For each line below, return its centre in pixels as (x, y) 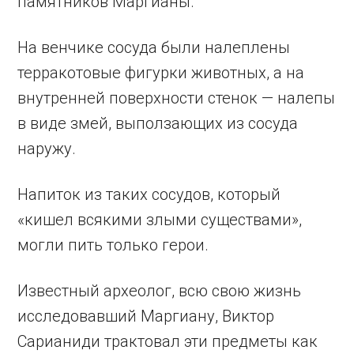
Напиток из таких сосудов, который (149, 195)
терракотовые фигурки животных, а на (161, 73)
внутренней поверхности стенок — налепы (177, 98)
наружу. (47, 149)
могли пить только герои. (113, 245)
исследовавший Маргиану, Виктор (146, 316)
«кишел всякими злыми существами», (160, 220)
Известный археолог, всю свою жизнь (160, 291)
